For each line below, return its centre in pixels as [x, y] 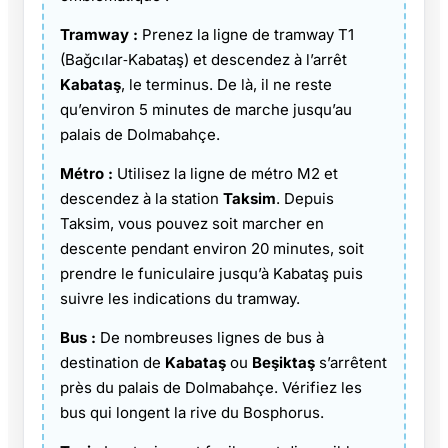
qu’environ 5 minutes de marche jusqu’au [206, 109]
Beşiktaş [283, 362]
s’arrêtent [351, 362]
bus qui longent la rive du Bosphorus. [192, 412]
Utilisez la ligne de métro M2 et [225, 173]
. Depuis [305, 198]
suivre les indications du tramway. [180, 298]
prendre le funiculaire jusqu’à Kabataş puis [211, 273]
